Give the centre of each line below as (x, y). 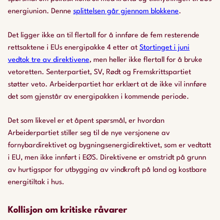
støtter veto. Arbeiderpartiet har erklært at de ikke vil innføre (107, 85)
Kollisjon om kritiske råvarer (68, 210)
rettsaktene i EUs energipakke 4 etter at (74, 48)
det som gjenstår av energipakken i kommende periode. (98, 97)
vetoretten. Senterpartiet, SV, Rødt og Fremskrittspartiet (99, 72)
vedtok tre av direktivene (49, 60)
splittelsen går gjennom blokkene (126, 12)
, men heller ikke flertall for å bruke (146, 60)
